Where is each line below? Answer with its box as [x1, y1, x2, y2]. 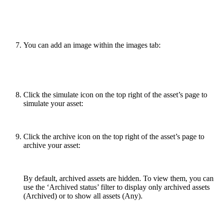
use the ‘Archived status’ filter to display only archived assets [23, 182, 210, 191]
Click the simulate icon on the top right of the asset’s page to [23, 90, 207, 99]
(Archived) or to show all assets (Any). [23, 191, 143, 200]
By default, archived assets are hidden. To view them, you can [23, 174, 214, 182]
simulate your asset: [23, 99, 83, 108]
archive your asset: [23, 141, 80, 149]
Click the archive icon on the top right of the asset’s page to [23, 132, 204, 141]
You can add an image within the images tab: [23, 40, 161, 49]
